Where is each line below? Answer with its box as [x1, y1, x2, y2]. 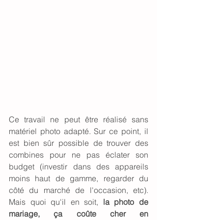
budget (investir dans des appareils [9, 161, 148, 171]
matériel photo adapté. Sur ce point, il [9, 126, 148, 136]
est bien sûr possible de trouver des [9, 137, 148, 148]
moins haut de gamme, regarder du [9, 173, 148, 183]
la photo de [103, 196, 149, 207]
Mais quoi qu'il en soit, [9, 196, 103, 207]
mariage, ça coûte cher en [9, 208, 148, 219]
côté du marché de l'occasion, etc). [9, 185, 148, 195]
